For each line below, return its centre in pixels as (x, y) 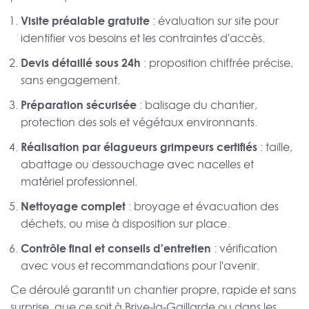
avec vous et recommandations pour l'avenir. (140, 266)
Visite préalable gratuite (85, 21)
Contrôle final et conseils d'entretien (116, 248)
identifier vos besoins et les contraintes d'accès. (143, 38)
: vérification (244, 249)
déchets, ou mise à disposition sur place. (125, 224)
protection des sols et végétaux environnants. (139, 122)
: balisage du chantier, (197, 105)
